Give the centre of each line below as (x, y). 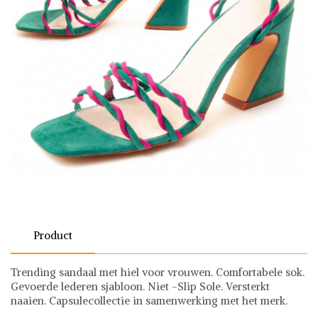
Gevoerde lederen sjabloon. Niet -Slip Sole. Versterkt (140, 286)
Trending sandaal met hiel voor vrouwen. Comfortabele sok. (158, 272)
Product (53, 235)
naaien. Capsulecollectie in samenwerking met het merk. (149, 300)
